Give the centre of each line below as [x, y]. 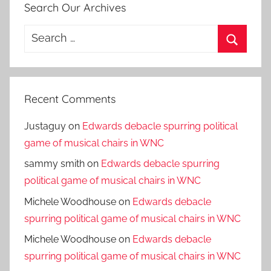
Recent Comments [70, 99]
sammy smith [54, 164]
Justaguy [45, 126]
